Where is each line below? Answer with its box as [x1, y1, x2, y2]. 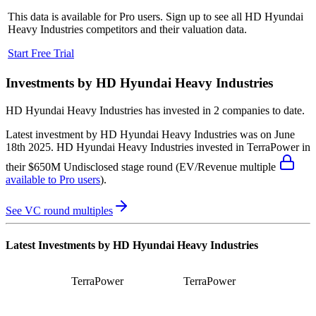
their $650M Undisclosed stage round [6, 160, 173, 173]
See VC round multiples [6, 204, 113, 217]
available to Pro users [6, 173, 100, 186]
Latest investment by [6, 128, 100, 140]
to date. [269, 104, 305, 116]
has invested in [142, 104, 214, 116]
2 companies [214, 104, 269, 116]
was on [237, 128, 274, 140]
